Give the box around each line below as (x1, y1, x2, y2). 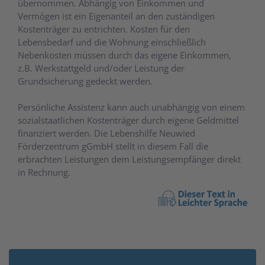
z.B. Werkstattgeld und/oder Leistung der (18, 62, 185, 74)
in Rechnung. (18, 166, 70, 178)
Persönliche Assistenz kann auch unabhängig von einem (18, 101, 245, 113)
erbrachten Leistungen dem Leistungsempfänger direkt (18, 153, 241, 165)
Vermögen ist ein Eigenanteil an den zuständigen (18, 9, 215, 22)
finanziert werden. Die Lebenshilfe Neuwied (18, 127, 195, 139)
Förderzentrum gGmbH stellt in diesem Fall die (18, 140, 208, 152)
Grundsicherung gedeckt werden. (18, 75, 153, 87)
